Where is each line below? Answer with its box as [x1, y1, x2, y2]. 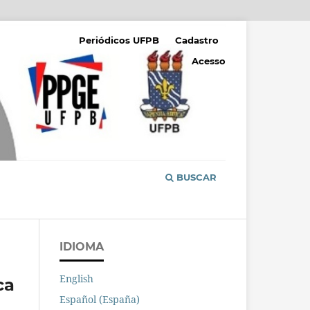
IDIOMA [60, 240, 104, 254]
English [60, 272, 93, 286]
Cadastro [175, 34, 219, 46]
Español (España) [60, 293, 140, 307]
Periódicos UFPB [79, 34, 160, 46]
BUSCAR [174, 172, 217, 183]
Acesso [192, 55, 226, 66]
